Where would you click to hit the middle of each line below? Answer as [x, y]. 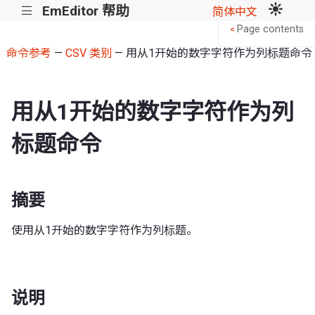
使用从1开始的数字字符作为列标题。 [104, 230]
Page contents [270, 30]
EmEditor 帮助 [85, 11]
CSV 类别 [88, 53]
